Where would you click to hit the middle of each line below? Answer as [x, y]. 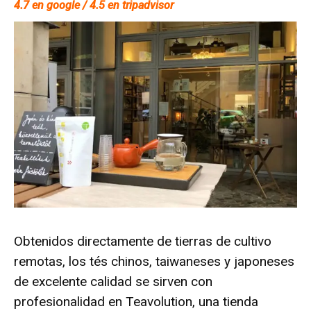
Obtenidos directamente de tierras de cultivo [143, 242]
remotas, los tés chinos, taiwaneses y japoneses [154, 262]
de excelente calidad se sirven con [113, 282]
